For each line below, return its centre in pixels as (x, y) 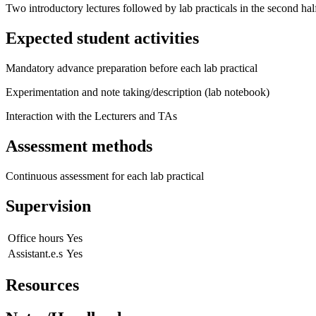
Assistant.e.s (35, 253)
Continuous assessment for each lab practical (105, 176)
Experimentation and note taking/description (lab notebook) (138, 92)
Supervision (48, 206)
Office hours (36, 238)
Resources (42, 285)
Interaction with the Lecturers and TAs (91, 116)
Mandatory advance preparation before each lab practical (132, 68)
